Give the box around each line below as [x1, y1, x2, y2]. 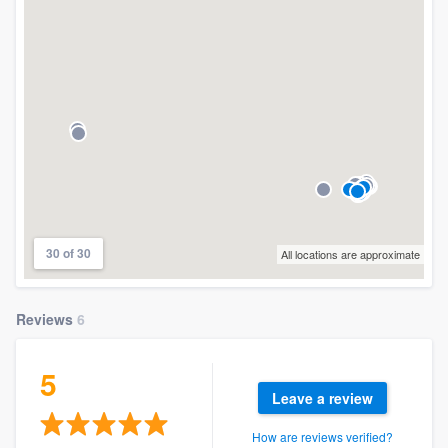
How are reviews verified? [251, 427, 393, 445]
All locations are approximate [281, 245, 420, 262]
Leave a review [271, 387, 373, 408]
